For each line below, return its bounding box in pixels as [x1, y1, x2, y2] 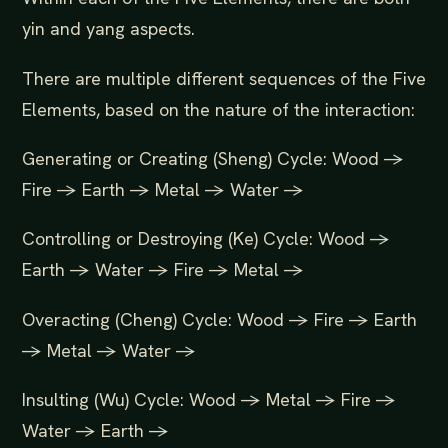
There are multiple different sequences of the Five [22, 66, 426, 90]
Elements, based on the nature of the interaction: [22, 97, 415, 121]
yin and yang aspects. [22, 17, 195, 41]
